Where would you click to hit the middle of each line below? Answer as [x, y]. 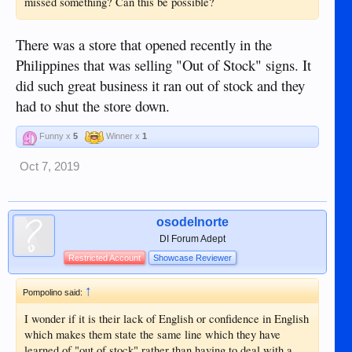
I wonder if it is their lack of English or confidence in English [167, 318]
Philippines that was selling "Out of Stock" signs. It [163, 64]
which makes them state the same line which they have [152, 334]
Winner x [123, 136]
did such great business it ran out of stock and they [160, 85]
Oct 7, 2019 [49, 166]
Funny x [55, 136]
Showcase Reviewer [192, 257]
